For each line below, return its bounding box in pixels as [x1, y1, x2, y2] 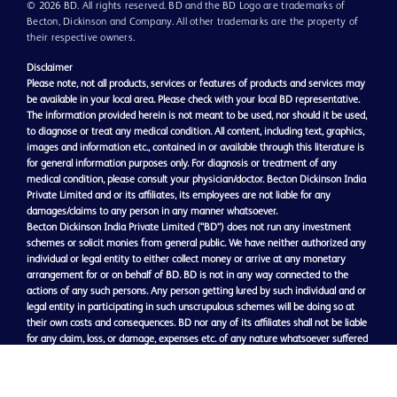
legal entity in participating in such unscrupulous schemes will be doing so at [27, 301, 354, 313]
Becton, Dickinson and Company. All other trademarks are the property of [27, 16, 359, 27]
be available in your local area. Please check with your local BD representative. [27, 94, 360, 105]
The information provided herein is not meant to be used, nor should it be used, [27, 110, 367, 121]
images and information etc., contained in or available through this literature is [27, 142, 364, 153]
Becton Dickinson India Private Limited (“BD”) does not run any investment [27, 222, 351, 233]
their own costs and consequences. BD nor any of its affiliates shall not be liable [27, 317, 367, 329]
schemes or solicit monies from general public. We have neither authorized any [27, 237, 366, 249]
